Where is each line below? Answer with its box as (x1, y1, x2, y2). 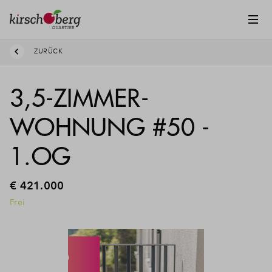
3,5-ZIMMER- (10, 83, 149, 114)
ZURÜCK (34, 47, 63, 56)
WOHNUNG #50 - (10, 112, 210, 143)
